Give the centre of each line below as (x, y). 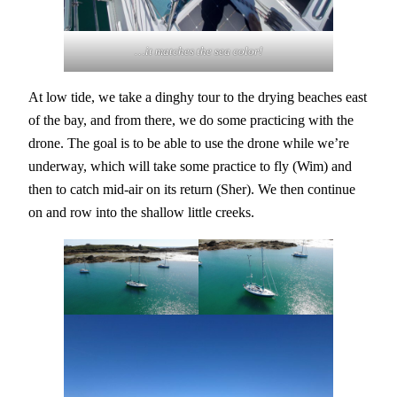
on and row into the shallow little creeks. (141, 213)
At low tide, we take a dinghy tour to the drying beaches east (198, 97)
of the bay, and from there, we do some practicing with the (191, 121)
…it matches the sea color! (198, 51)
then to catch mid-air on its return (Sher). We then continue (192, 190)
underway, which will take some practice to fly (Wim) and (190, 167)
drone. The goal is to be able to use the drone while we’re (189, 144)
